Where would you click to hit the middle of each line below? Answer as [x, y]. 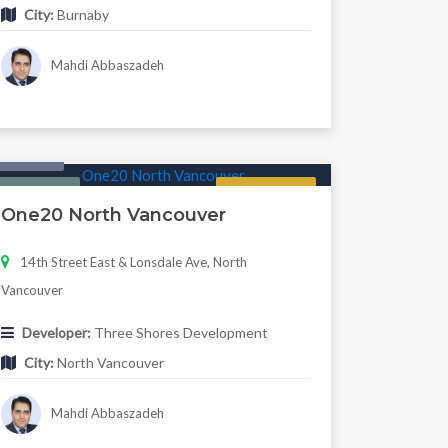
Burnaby [81, 15]
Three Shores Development [179, 333]
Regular [265, 192]
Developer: [56, 333]
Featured [38, 192]
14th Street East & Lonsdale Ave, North [133, 262]
